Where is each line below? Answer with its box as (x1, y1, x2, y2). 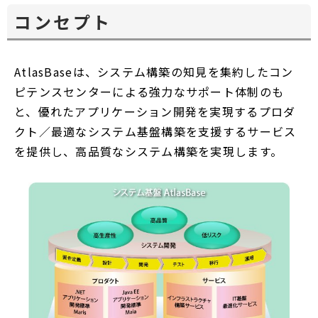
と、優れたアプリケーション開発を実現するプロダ (14, 103, 296, 120)
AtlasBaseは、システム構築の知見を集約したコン (14, 63, 294, 80)
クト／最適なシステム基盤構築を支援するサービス (14, 123, 297, 140)
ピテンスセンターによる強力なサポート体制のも (14, 83, 285, 100)
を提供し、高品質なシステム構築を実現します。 (14, 143, 283, 160)
